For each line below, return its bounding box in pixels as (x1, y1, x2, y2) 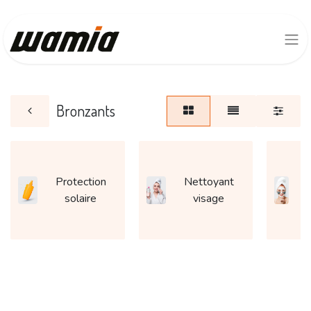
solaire (65, 191, 97, 207)
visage (193, 191, 225, 207)
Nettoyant (183, 174, 234, 190)
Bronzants (56, 101, 115, 121)
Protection (55, 174, 106, 190)
